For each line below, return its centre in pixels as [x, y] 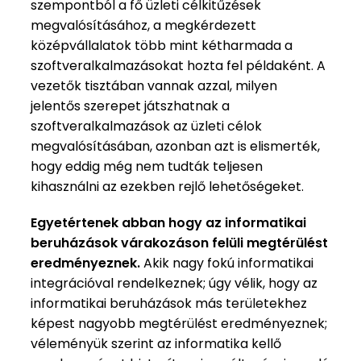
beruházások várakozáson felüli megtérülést [180, 243]
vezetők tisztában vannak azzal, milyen [154, 85]
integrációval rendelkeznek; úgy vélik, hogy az [174, 283]
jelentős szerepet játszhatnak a [131, 106]
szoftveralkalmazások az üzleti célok [147, 126]
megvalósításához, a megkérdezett [144, 25]
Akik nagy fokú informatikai [229, 263]
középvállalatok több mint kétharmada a [162, 45]
